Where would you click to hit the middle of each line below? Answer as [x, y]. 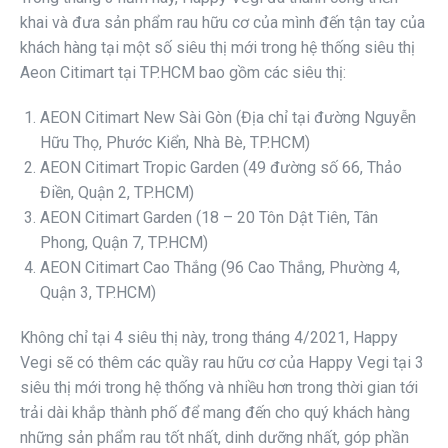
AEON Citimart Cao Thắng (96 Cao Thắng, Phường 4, [220, 268]
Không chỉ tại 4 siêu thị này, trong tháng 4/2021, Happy [209, 338]
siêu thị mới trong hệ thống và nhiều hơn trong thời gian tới [219, 388]
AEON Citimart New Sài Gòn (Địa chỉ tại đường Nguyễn [228, 118]
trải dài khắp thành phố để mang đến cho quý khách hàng [215, 413]
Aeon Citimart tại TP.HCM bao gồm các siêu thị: [183, 73]
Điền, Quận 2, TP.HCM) [117, 193]
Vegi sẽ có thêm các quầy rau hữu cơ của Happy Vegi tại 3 [222, 363]
